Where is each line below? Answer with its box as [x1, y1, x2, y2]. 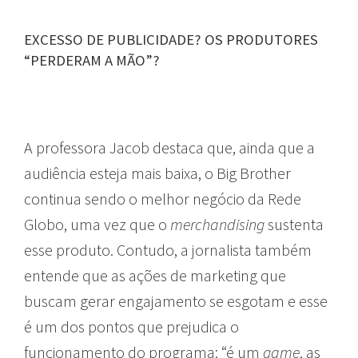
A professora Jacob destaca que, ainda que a [24, 137, 315, 157]
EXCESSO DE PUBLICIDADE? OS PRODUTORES [24, 30, 318, 49]
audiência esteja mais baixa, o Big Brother [24, 162, 291, 183]
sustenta [268, 213, 324, 234]
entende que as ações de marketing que [24, 265, 286, 285]
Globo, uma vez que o [24, 213, 170, 234]
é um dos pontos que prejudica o [24, 316, 239, 336]
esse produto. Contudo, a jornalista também [24, 239, 312, 260]
